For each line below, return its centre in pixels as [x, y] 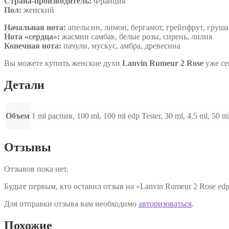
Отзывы [28, 147]
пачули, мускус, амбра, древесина [121, 45]
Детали [24, 85]
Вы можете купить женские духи [63, 63]
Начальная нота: [35, 27]
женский [38, 10]
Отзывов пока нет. [36, 169]
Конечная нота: [33, 45]
